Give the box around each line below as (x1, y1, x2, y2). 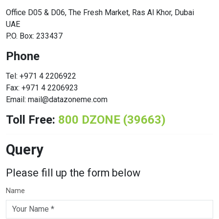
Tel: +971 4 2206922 (6, 71, 76, 81)
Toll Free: (6, 113, 58, 127)
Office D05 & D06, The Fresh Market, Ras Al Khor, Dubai (6, 8, 194, 17)
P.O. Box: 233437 (6, 31, 63, 41)
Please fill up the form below (6, 167, 140, 179)
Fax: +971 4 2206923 (6, 83, 78, 92)
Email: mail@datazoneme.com (6, 95, 108, 104)
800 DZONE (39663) (58, 113, 166, 127)
